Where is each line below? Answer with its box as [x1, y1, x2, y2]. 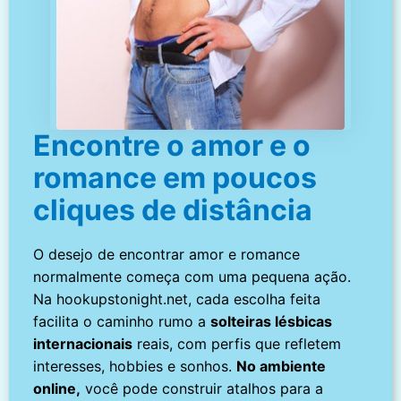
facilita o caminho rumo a [33, 311, 211, 330]
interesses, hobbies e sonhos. [33, 356, 237, 375]
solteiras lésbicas [210, 311, 333, 330]
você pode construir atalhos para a [81, 379, 324, 397]
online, [33, 379, 81, 397]
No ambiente [236, 356, 327, 375]
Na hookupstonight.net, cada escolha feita [33, 289, 321, 308]
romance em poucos [33, 159, 318, 195]
